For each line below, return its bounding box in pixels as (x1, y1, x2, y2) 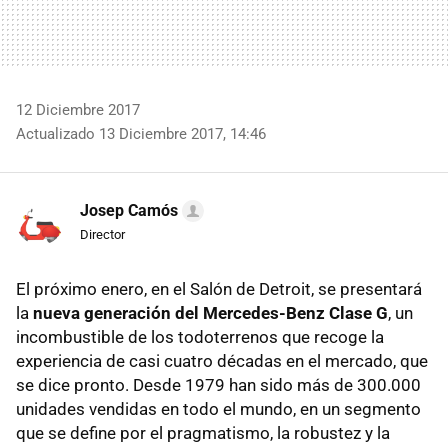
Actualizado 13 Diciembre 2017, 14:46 (16, 124, 266, 143)
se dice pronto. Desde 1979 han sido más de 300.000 (16, 374, 421, 395)
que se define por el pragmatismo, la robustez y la (16, 422, 390, 443)
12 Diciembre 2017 (16, 100, 140, 119)
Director (80, 226, 125, 242)
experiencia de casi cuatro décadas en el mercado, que (16, 350, 428, 371)
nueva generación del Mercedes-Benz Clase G (33, 302, 388, 323)
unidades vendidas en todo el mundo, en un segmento (16, 398, 421, 419)
